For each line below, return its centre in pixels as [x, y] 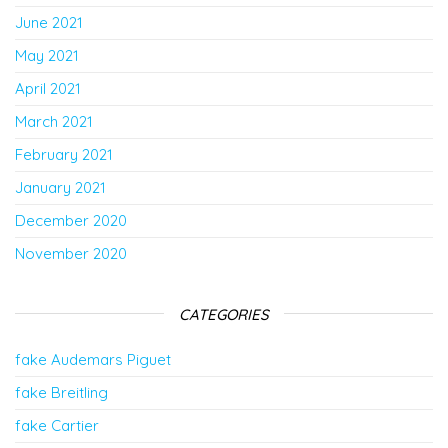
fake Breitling [61, 392]
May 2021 [47, 55]
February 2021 [64, 154]
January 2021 [60, 187]
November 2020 [71, 253]
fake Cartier [57, 425]
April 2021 [48, 88]
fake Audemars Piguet [93, 359]
